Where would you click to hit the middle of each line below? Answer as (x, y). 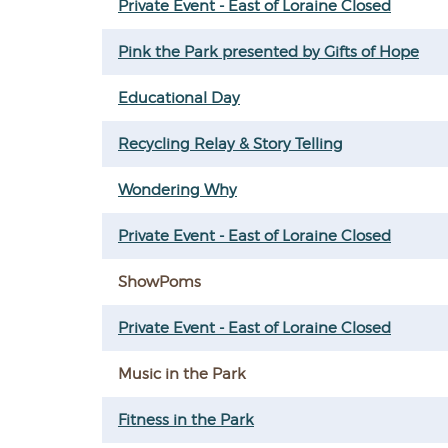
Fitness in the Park (186, 420)
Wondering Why (177, 190)
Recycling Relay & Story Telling (230, 144)
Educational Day (179, 98)
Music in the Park (182, 374)
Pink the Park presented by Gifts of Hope (268, 52)
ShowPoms (159, 282)
